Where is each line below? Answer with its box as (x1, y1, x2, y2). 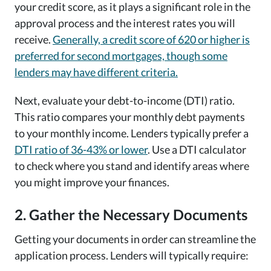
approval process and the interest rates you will (15, 16, 235, 30)
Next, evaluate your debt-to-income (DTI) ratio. (15, 94, 235, 108)
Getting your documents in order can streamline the (15, 232, 256, 246)
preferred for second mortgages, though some (15, 49, 227, 63)
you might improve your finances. (15, 175, 169, 189)
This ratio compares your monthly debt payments (15, 110, 245, 124)
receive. (15, 33, 53, 47)
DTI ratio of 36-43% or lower (15, 143, 148, 157)
